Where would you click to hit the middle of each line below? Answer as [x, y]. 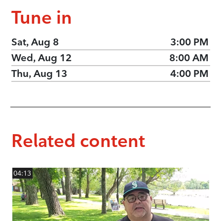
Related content [78, 141]
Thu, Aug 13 [39, 74]
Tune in [41, 17]
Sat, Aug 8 [35, 42]
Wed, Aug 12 [41, 58]
